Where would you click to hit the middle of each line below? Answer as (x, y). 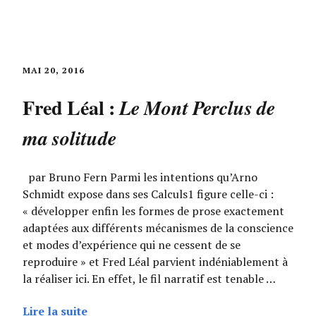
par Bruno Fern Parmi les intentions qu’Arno (140, 177)
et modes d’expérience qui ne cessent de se (132, 245)
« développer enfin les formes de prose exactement (153, 211)
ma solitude (69, 138)
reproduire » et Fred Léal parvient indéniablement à (155, 262)
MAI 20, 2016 (54, 70)
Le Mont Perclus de (197, 108)
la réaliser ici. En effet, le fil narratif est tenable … (149, 279)
